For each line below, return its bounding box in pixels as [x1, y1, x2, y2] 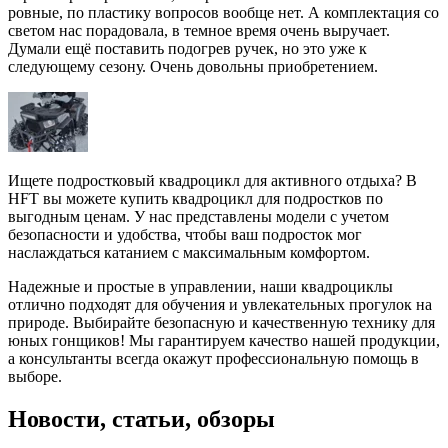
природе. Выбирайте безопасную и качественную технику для [8, 313, 435, 331]
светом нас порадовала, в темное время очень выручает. [8, 21, 390, 39]
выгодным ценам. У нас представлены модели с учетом [8, 207, 389, 225]
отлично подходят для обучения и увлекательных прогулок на [8, 295, 432, 313]
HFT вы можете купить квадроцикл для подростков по [8, 189, 383, 207]
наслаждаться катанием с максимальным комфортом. [8, 243, 370, 261]
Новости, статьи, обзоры [8, 405, 275, 432]
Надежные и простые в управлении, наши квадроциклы [8, 277, 393, 295]
